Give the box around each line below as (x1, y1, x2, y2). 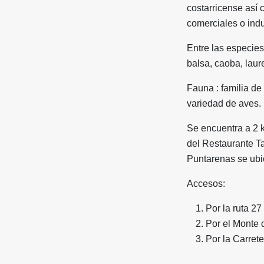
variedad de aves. (187, 98, 261, 108)
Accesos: (187, 178, 225, 189)
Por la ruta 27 (206, 203, 262, 213)
